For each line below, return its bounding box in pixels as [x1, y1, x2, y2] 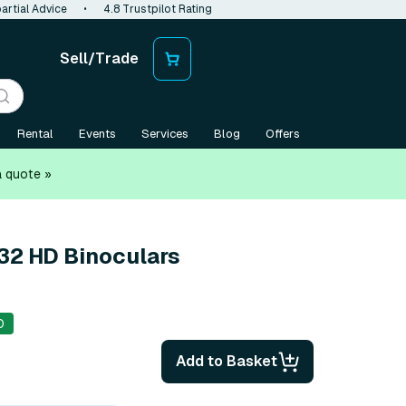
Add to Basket [176, 352, 277, 370]
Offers [266, 127, 300, 140]
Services [141, 127, 188, 140]
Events [79, 127, 116, 140]
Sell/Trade [60, 50, 139, 67]
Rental [17, 127, 53, 140]
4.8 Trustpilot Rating [103, 3, 212, 15]
